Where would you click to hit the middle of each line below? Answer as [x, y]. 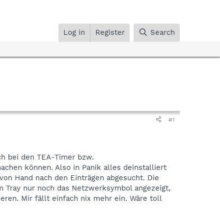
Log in [74, 32]
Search [163, 32]
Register [110, 32]
